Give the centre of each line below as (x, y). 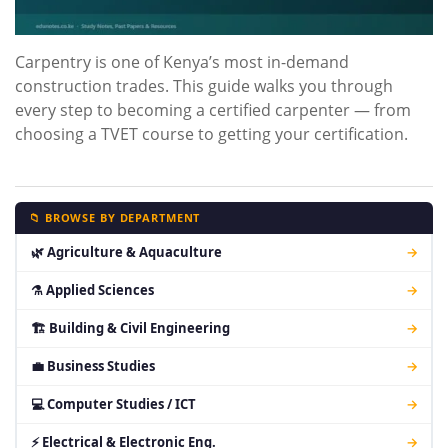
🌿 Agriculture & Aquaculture (126, 252)
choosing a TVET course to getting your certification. (211, 134)
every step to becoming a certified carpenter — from (213, 110)
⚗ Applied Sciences (92, 290)
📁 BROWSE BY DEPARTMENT (115, 218)
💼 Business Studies (92, 366)
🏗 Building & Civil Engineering (130, 328)
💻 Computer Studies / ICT (113, 404)
